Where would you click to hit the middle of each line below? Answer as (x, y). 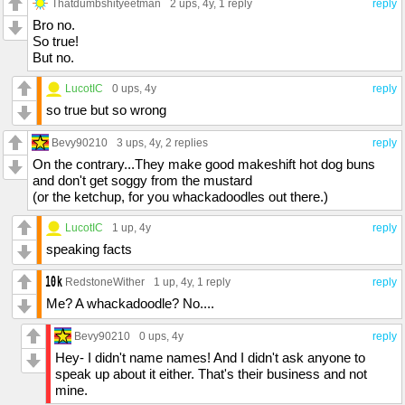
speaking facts (89, 249)
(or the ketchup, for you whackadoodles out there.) (180, 196)
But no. (53, 57)
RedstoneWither (105, 281)
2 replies (187, 142)
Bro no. (54, 24)
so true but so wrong (106, 109)
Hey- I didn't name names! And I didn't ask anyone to (210, 357)
